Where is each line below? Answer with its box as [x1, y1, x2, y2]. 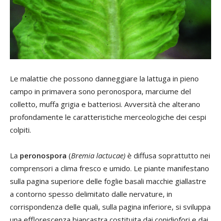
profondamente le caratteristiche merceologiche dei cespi [10, 111, 206, 122]
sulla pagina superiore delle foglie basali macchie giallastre [10, 176, 206, 186]
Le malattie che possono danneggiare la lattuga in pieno [10, 73, 199, 83]
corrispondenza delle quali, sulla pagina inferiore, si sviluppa [10, 201, 211, 212]
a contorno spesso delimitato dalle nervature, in [10, 188, 172, 199]
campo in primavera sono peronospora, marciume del [10, 86, 191, 96]
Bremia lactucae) [71, 150, 125, 160]
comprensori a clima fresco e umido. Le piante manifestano [10, 163, 209, 173]
